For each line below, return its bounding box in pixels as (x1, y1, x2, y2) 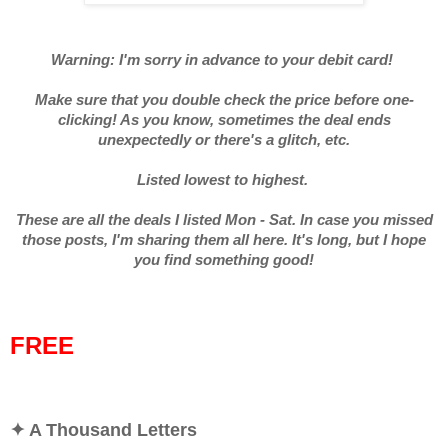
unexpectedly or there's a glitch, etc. (98, 130, 350, 148)
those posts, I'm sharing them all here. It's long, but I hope (22, 230, 426, 248)
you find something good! (134, 250, 314, 268)
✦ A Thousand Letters (10, 419, 197, 440)
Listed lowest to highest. (136, 170, 312, 188)
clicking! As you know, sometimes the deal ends (57, 110, 391, 128)
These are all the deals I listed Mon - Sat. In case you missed (15, 210, 433, 228)
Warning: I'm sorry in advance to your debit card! (51, 50, 397, 68)
